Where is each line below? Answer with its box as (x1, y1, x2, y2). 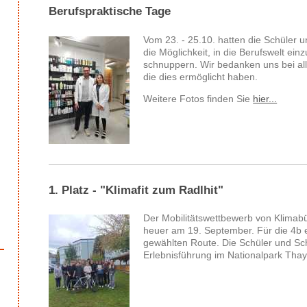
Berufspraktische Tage (49, 5, 171, 19)
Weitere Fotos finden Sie (143, 93, 254, 104)
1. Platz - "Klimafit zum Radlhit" (49, 183, 224, 197)
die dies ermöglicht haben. (143, 71, 258, 82)
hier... (253, 93, 278, 104)
